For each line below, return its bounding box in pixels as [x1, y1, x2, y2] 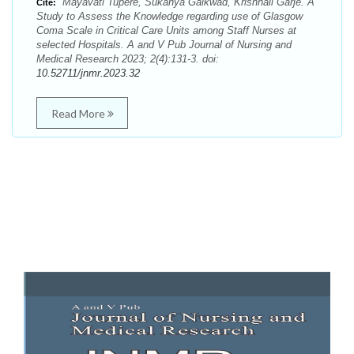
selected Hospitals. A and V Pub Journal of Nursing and [36, 39, 292, 51]
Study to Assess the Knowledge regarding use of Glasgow [36, 10, 303, 22]
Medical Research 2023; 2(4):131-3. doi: [36, 53, 219, 65]
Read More [51, 107, 107, 120]
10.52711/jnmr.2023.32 [36, 67, 140, 79]
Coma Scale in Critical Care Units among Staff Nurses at [36, 24, 296, 36]
